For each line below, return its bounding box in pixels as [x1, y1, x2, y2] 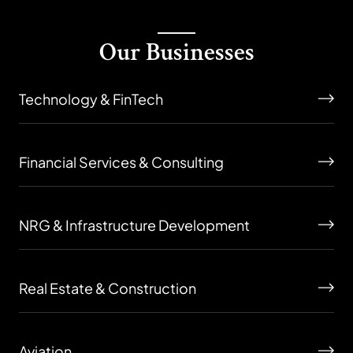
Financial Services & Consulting [19, 152, 224, 171]
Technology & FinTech [19, 89, 163, 108]
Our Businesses [98, 35, 255, 69]
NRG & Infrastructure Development [19, 215, 250, 234]
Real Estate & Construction [19, 278, 196, 297]
